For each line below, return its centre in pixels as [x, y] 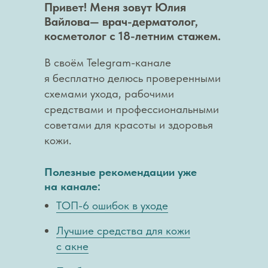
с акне [72, 246]
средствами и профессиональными [132, 109]
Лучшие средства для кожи [123, 231]
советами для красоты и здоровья [129, 125]
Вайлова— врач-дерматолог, [121, 22]
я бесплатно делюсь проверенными [133, 78]
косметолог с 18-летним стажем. [133, 36]
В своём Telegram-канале [108, 63]
